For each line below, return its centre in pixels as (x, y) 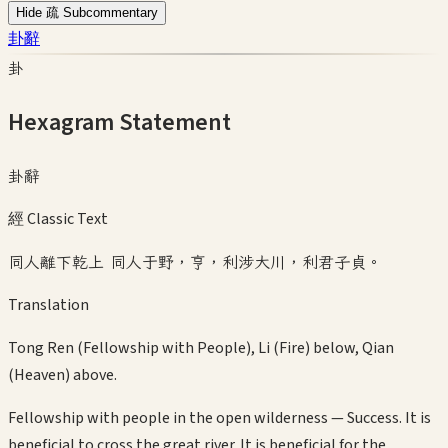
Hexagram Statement (119, 122)
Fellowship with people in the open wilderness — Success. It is (219, 417)
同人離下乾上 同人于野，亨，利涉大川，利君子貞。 (195, 261)
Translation (48, 304)
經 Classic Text (58, 218)
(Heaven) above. (62, 374)
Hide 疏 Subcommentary (87, 12)
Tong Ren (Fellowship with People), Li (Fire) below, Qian (201, 347)
